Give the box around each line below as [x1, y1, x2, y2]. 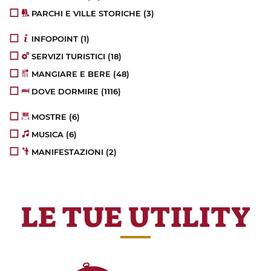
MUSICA [31, 129, 64, 139]
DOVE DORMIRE [31, 86, 99, 96]
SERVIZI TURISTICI [31, 51, 106, 61]
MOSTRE [31, 111, 67, 122]
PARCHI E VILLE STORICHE [31, 8, 142, 18]
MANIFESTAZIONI [31, 146, 104, 157]
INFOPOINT [31, 33, 79, 44]
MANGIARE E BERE [31, 68, 111, 79]
